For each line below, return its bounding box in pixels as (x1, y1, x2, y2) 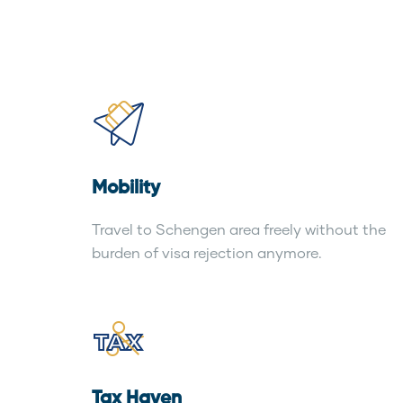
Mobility (92, 179, 160, 198)
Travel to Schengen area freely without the (92, 220, 386, 237)
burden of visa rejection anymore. (92, 244, 322, 261)
